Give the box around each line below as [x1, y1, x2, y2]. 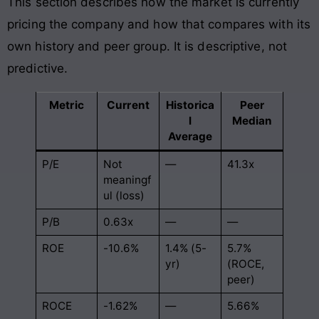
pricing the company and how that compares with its [7, 17, 311, 32]
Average [167, 130, 213, 144]
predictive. [7, 61, 68, 76]
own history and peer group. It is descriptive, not [7, 39, 288, 54]
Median [231, 114, 273, 128]
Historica [166, 98, 214, 113]
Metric [49, 98, 84, 113]
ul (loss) [103, 189, 145, 203]
